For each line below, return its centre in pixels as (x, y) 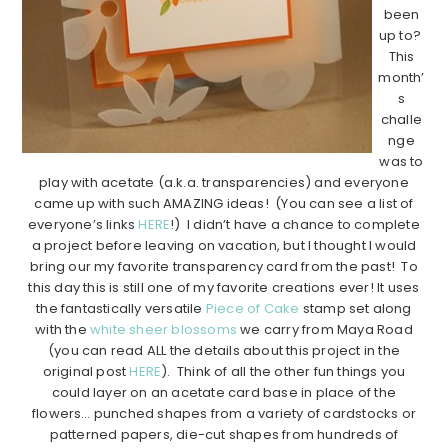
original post (86, 372)
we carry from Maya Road (325, 330)
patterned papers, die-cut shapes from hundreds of (224, 435)
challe (401, 120)
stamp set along (355, 309)
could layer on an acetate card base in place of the (224, 393)
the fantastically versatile (121, 309)
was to (401, 162)
